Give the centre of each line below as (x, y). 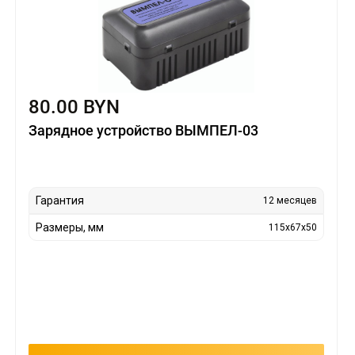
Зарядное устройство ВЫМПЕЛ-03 (143, 130)
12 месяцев (290, 200)
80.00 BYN (74, 107)
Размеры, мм (69, 227)
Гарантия (59, 200)
